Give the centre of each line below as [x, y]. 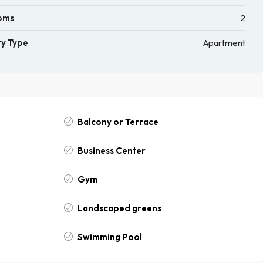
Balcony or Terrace [118, 122]
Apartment [224, 43]
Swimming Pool [110, 237]
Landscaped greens [120, 208]
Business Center [112, 150]
